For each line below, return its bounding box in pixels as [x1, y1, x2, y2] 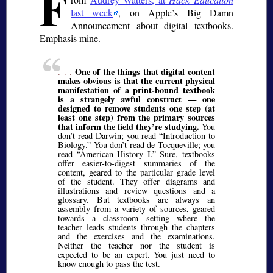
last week [71, 6, 113, 19]
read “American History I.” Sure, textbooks [58, 147, 215, 160]
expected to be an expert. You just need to [58, 248, 215, 260]
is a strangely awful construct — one [58, 92, 215, 105]
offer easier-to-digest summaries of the [58, 157, 215, 169]
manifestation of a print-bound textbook [58, 83, 215, 96]
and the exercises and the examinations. [58, 230, 215, 242]
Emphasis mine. [40, 32, 101, 45]
